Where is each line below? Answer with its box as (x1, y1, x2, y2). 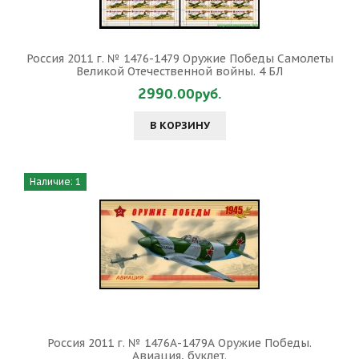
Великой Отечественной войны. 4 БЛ (76, 64, 283, 79)
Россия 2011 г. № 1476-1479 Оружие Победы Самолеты (26, 51, 333, 66)
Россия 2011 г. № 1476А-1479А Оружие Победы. (47, 336, 312, 350)
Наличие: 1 (30, 175, 81, 188)
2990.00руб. (137, 84, 222, 104)
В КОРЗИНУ (149, 119, 210, 132)
